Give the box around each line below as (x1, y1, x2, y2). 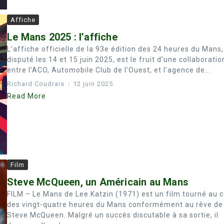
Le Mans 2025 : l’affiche (7, 31, 117, 43)
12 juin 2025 (73, 80, 113, 87)
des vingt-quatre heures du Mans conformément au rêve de (7, 200, 223, 208)
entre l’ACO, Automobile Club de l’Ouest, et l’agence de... (7, 66, 211, 74)
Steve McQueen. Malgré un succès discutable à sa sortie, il (7, 211, 218, 219)
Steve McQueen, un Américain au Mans (7, 176, 188, 188)
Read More (7, 92, 46, 100)
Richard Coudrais (7, 80, 64, 87)
